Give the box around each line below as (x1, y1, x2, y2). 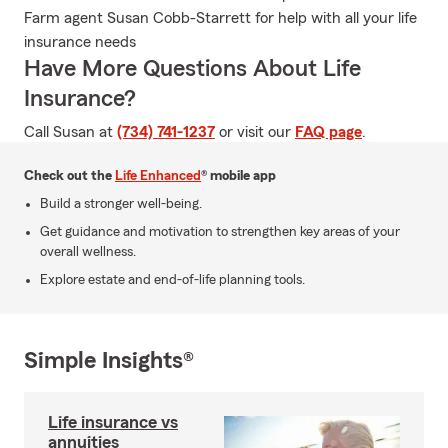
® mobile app (201, 169, 276, 183)
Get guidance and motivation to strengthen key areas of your (40, 225, 400, 239)
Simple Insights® (24, 349, 194, 373)
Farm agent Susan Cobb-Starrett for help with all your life (24, 10, 417, 26)
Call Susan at (24, 124, 117, 140)
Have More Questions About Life (24, 57, 361, 81)
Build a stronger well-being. (40, 197, 202, 211)
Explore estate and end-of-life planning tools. (40, 273, 305, 287)
